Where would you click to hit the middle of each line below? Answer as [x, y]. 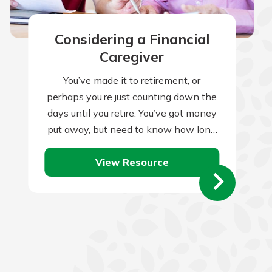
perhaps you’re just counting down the [132, 97]
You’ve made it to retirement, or [132, 80]
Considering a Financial [132, 39]
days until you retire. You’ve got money [132, 113]
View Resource [132, 162]
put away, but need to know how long [132, 130]
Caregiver [132, 56]
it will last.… [132, 146]
